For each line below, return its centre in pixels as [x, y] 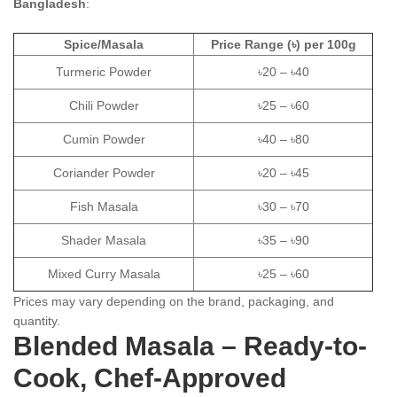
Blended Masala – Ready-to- [190, 346]
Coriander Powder [104, 172]
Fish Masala [104, 206]
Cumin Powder [104, 139]
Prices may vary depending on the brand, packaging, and [174, 301]
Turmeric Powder [104, 71]
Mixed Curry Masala [104, 273]
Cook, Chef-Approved [150, 378]
